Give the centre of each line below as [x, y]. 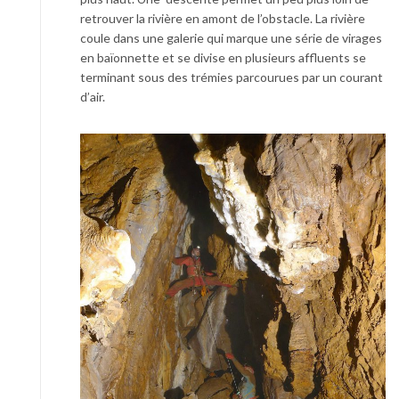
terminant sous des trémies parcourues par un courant [232, 77]
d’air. [93, 97]
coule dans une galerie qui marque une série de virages [231, 38]
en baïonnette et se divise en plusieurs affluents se [223, 57]
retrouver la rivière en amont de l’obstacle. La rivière [223, 18]
